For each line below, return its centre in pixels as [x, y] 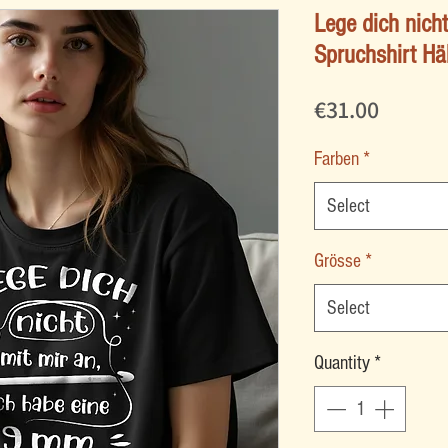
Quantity [342, 363]
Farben [336, 159]
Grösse [337, 261]
